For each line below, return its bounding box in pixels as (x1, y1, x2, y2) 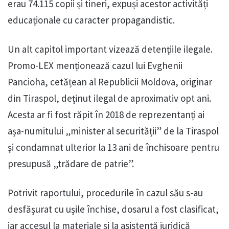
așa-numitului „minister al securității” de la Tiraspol (8, 125, 219, 138)
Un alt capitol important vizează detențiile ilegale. (8, 43, 213, 56)
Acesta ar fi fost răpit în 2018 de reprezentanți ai (8, 108, 204, 121)
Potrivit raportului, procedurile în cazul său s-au (8, 187, 203, 199)
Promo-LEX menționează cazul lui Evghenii (8, 59, 182, 72)
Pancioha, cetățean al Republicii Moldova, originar (8, 76, 212, 88)
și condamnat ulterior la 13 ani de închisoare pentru (8, 141, 219, 154)
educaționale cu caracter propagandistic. (8, 14, 175, 27)
